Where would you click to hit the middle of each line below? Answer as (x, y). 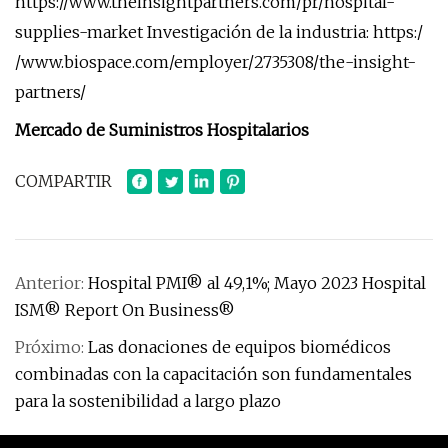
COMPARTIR (63, 181)
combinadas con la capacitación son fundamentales (213, 374)
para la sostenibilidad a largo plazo (148, 401)
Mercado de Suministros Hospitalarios (162, 130)
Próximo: (51, 347)
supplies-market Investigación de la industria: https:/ (219, 32)
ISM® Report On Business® (125, 310)
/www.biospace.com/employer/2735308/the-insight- (215, 62)
